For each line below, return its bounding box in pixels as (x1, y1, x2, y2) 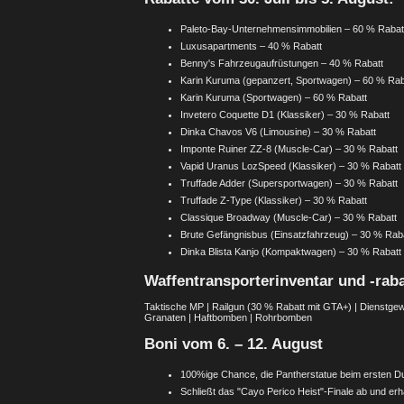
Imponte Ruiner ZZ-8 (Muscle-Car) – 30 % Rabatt (180, 142, 398, 154)
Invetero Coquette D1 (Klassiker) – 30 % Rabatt (180, 108, 390, 120)
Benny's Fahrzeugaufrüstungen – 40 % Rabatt (180, 57, 383, 69)
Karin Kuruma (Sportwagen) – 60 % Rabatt (180, 91, 367, 103)
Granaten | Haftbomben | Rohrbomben (144, 312, 312, 324)
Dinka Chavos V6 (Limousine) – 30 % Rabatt (180, 125, 376, 137)
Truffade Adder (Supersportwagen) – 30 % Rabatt (180, 177, 398, 188)
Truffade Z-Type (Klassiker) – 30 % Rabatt (180, 194, 367, 206)
